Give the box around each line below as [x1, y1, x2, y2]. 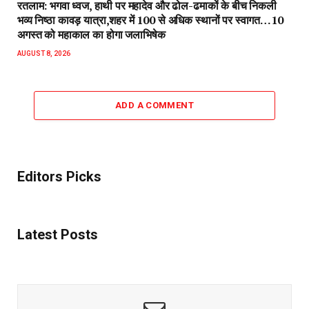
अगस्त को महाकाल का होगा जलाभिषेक [17, 27, 166, 43]
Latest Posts [17, 226, 98, 243]
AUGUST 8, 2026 [17, 50, 70, 58]
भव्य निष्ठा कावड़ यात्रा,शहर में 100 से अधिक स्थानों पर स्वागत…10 [17, 12, 283, 28]
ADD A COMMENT [114, 100, 195, 111]
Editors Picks [17, 168, 101, 186]
